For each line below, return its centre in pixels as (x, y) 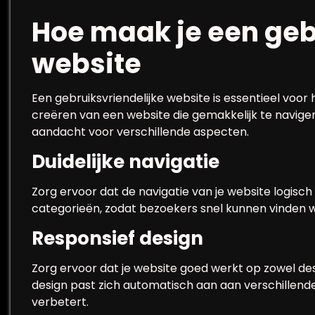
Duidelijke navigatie (126, 162)
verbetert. (60, 302)
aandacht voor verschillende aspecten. (140, 132)
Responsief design (117, 238)
